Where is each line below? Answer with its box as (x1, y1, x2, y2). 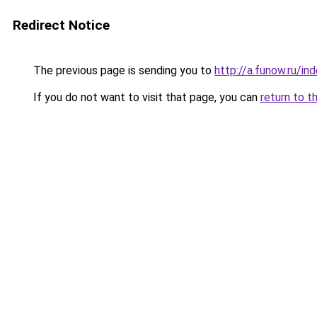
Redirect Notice (13, 17, 110, 33)
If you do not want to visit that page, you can (30, 91, 260, 104)
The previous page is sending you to (30, 64, 214, 77)
